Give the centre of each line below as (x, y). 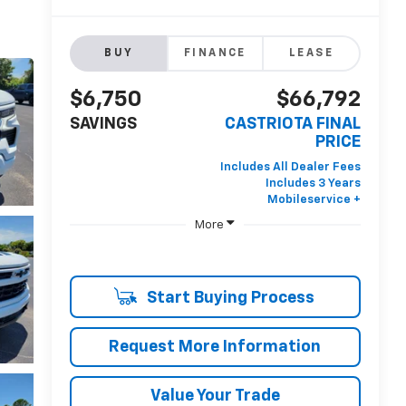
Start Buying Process (228, 298)
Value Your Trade (215, 396)
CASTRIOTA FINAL (293, 125)
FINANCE (215, 54)
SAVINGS (103, 125)
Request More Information (215, 347)
